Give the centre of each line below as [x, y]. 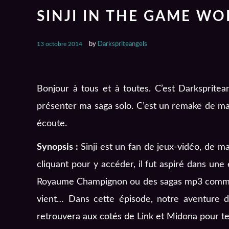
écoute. [52, 123]
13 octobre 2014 [60, 44]
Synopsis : [58, 147]
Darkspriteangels [122, 44]
